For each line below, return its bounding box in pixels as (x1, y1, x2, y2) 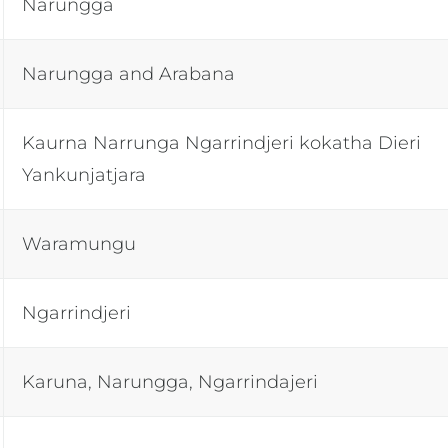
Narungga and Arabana (22, 62, 241, 85)
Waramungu (22, 232, 142, 255)
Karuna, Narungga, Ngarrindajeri (22, 370, 319, 393)
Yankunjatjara (22, 163, 147, 186)
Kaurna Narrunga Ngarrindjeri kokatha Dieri (22, 131, 422, 154)
